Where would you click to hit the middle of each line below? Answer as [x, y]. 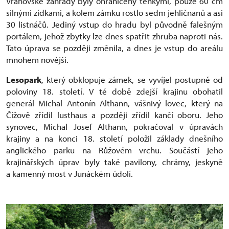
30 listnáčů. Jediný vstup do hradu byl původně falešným [114, 24]
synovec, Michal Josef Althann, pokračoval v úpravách [114, 126]
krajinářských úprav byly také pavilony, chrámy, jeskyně [114, 162]
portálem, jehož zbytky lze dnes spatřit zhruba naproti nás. [114, 36]
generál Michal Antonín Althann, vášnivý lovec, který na [114, 103]
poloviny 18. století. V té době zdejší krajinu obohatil [114, 91]
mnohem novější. [37, 59]
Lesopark [24, 79]
